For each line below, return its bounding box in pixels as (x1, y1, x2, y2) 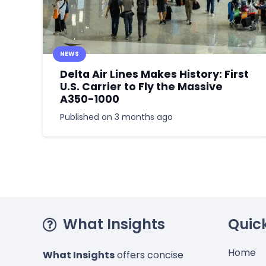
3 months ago (114, 111, 173, 123)
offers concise (115, 248, 183, 262)
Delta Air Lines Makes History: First (59, 67, 249, 82)
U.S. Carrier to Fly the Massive (59, 80, 223, 94)
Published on (59, 111, 115, 123)
